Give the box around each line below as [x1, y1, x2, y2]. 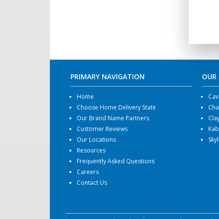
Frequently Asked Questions [76, 156, 154, 165]
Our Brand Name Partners [76, 113, 149, 122]
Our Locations [76, 135, 116, 144]
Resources [76, 146, 106, 154]
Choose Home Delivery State [76, 103, 156, 111]
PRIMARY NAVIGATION [70, 71, 145, 81]
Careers [76, 167, 99, 176]
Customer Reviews [76, 124, 128, 133]
